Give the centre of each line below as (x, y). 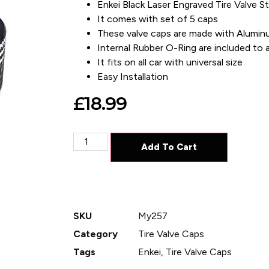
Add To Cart (169, 147)
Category (95, 234)
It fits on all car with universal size (170, 62)
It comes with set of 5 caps (157, 19)
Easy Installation (132, 77)
